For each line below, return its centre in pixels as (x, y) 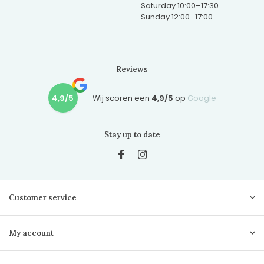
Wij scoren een (122, 98)
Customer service (43, 198)
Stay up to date (132, 135)
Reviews (132, 70)
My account (31, 233)
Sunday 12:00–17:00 (177, 16)
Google (202, 98)
